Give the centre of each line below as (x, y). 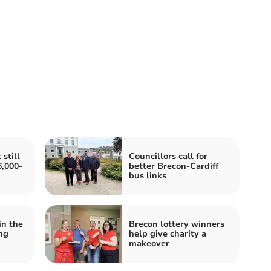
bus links (148, 175)
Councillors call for (168, 156)
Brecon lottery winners (177, 224)
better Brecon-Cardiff (174, 166)
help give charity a (168, 233)
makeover (149, 243)
